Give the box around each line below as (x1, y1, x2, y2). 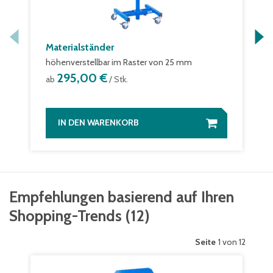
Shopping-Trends (9, 207, 122, 225)
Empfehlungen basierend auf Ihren (9, 188, 234, 206)
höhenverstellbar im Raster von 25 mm (46, 57, 192, 68)
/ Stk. (107, 74, 128, 85)
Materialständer (46, 41, 114, 53)
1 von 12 (218, 236, 246, 247)
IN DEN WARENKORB (58, 117, 139, 128)
